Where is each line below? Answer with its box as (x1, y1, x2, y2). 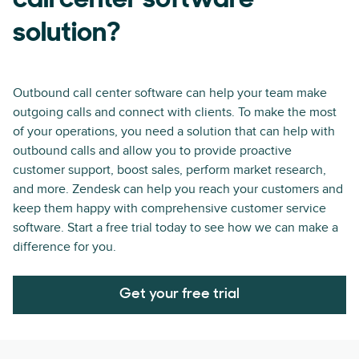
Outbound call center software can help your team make (13, 84, 327, 101)
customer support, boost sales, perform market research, (13, 161, 326, 178)
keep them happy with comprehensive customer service (13, 200, 326, 216)
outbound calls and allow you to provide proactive (13, 142, 292, 159)
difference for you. (13, 238, 116, 255)
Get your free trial (119, 286, 240, 302)
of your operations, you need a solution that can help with (13, 123, 335, 139)
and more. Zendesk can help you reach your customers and (13, 180, 343, 197)
